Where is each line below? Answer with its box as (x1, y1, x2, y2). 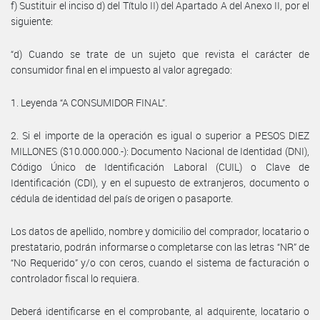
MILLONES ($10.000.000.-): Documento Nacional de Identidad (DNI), (11, 144, 309, 158)
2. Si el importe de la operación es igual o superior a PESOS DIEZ (11, 128, 309, 142)
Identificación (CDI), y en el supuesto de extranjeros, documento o (11, 175, 309, 189)
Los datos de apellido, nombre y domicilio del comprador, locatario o (11, 224, 309, 238)
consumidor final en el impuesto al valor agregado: (11, 62, 232, 76)
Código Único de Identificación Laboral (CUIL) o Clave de (11, 159, 309, 174)
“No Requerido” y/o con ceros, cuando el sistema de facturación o (11, 255, 309, 269)
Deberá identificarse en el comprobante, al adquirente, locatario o (11, 304, 309, 318)
